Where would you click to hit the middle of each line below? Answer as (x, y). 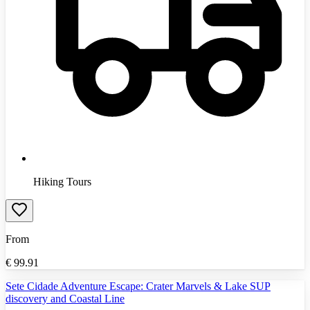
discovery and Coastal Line (65, 298)
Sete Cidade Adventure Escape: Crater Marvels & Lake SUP (138, 286)
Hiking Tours (62, 181)
